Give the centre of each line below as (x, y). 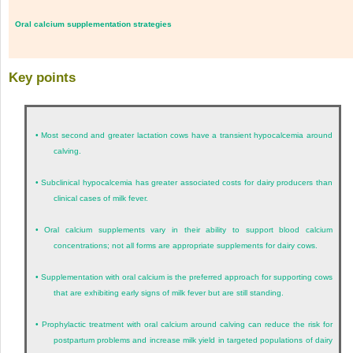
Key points (42, 77)
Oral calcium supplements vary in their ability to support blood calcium (189, 229)
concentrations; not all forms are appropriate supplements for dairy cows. (185, 245)
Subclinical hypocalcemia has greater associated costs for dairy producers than (187, 182)
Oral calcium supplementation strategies (93, 24)
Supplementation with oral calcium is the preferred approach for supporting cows (187, 277)
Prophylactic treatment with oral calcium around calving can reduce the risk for (187, 324)
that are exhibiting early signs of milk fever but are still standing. (168, 292)
